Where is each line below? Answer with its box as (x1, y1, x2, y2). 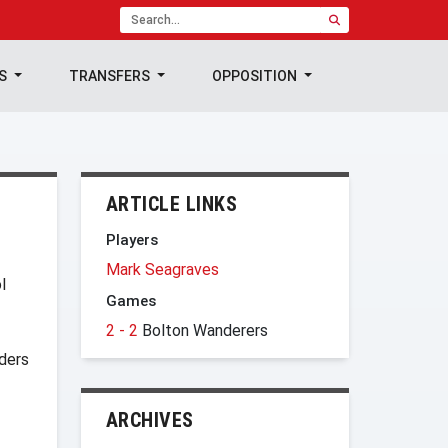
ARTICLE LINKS (105, 192, 237, 216)
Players (105, 231, 158, 249)
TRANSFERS (69, 68, 154, 84)
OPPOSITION (212, 68, 301, 84)
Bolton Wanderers (141, 321, 268, 340)
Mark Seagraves (105, 260, 219, 279)
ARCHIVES (105, 408, 194, 432)
